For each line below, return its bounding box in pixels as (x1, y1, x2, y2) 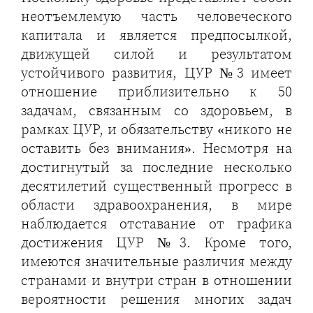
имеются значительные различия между (21, 252, 292, 271)
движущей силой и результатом (21, 44, 292, 64)
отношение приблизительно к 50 (21, 82, 292, 101)
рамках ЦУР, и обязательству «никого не (21, 119, 292, 139)
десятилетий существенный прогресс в (21, 176, 292, 196)
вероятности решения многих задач (21, 289, 292, 309)
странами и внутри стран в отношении (21, 270, 292, 290)
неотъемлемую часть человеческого (21, 6, 292, 26)
